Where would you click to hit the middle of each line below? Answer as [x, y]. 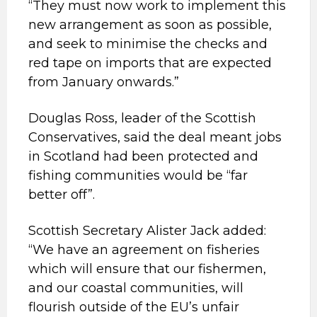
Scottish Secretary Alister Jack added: [147, 231]
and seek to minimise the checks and [148, 44]
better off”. [62, 195]
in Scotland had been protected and [143, 156]
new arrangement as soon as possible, [150, 25]
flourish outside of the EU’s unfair [134, 307]
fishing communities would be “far [138, 175]
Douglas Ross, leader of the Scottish [142, 118]
